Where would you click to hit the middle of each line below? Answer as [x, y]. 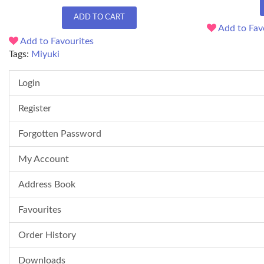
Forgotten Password [60, 134]
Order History [47, 235]
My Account [44, 159]
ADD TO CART [99, 18]
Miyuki [45, 55]
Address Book [47, 185]
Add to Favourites [56, 42]
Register [35, 109]
